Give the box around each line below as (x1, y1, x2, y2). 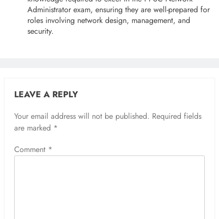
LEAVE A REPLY (14, 88, 78, 101)
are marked (14, 122, 53, 133)
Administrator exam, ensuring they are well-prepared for (27, 3, 210, 15)
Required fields (152, 110, 201, 122)
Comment (14, 143, 48, 155)
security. (27, 25, 54, 37)
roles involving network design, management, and (27, 14, 190, 26)
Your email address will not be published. (14, 110, 150, 122)
